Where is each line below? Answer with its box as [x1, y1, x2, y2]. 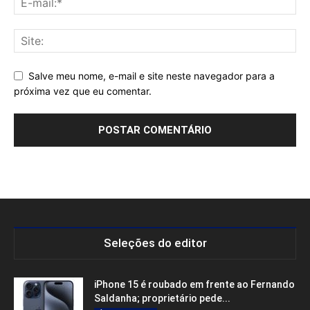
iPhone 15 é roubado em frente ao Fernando [94, 278, 295, 290]
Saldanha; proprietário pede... [94, 292, 230, 304]
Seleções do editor [103, 235, 207, 250]
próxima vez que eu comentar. [14, 85, 152, 98]
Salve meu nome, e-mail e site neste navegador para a [28, 69, 275, 82]
